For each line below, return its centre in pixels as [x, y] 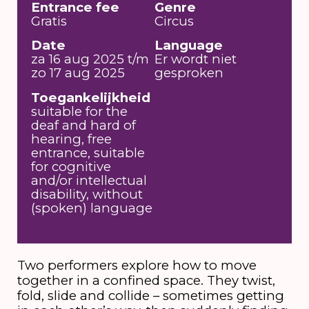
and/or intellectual [89, 180]
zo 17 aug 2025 [78, 73]
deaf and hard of [84, 125]
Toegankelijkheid [91, 97]
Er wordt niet [196, 59]
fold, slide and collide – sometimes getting [150, 295]
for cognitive [71, 166]
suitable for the [80, 111]
